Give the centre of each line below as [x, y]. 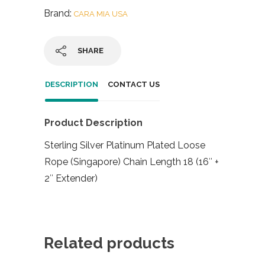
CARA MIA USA [101, 14]
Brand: [59, 13]
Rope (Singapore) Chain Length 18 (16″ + [132, 161]
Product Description [93, 122]
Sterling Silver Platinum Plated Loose [125, 145]
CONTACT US [134, 84]
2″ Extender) [71, 178]
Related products [109, 243]
